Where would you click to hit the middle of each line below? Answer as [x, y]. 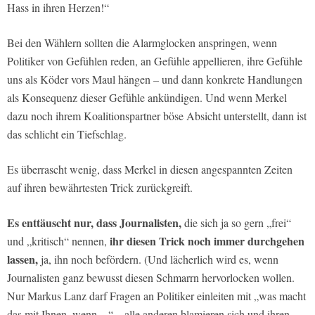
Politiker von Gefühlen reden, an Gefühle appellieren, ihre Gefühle [155, 60]
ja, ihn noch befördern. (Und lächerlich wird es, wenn [160, 259]
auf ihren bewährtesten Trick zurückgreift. [100, 187]
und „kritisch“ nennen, [57, 240]
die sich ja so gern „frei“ [238, 222]
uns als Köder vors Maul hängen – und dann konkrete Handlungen [155, 79]
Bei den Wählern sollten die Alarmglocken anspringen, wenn [142, 42]
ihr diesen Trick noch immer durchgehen [206, 240]
